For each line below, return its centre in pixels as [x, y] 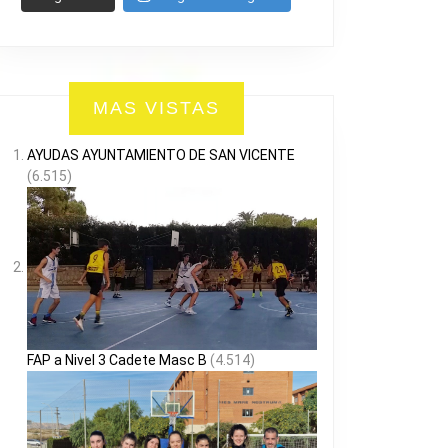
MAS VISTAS [156, 108]
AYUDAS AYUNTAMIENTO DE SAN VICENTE [161, 155]
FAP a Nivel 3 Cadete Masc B [117, 360]
